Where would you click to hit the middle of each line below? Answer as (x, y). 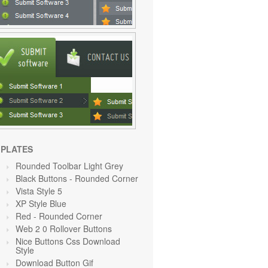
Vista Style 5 (39, 191)
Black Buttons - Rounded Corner (77, 178)
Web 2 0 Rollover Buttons (64, 229)
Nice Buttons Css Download (68, 241)
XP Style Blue (41, 203)
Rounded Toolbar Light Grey (69, 166)
